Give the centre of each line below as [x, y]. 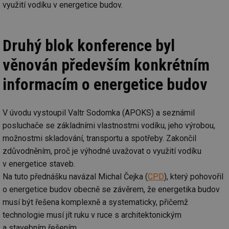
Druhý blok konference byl [89, 45]
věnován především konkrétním [106, 65]
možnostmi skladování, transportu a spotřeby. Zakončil [99, 138]
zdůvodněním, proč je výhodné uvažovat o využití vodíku [102, 151]
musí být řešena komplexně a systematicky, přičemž [95, 202]
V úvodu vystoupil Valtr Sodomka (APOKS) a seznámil [99, 112]
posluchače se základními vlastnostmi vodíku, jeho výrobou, [109, 125]
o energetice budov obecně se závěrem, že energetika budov [111, 189]
